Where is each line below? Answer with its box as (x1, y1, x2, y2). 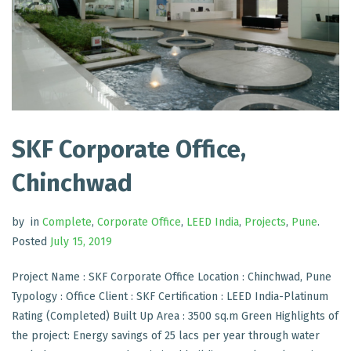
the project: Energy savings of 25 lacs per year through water (12, 328, 320, 342)
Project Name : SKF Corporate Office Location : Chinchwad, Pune (12, 270, 331, 284)
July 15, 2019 (50, 234, 112, 248)
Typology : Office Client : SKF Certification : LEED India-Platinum (12, 289, 328, 303)
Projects (244, 215, 286, 229)
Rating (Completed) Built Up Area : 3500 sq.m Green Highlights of (12, 309, 338, 323)
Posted (12, 234, 47, 248)
